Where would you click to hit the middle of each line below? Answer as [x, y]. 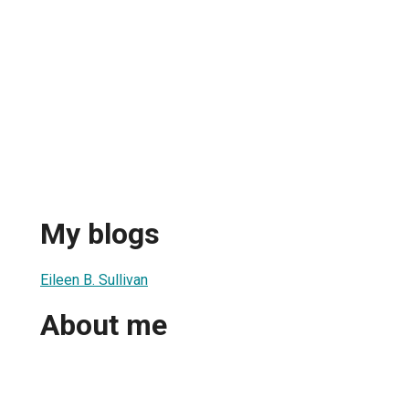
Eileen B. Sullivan [94, 279]
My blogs [100, 234]
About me [104, 325]
